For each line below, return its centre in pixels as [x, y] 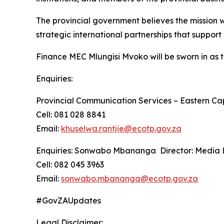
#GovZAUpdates [68, 200]
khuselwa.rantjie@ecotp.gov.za [121, 128]
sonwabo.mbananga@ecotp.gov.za [129, 178]
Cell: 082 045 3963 [72, 164]
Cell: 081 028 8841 [72, 114]
